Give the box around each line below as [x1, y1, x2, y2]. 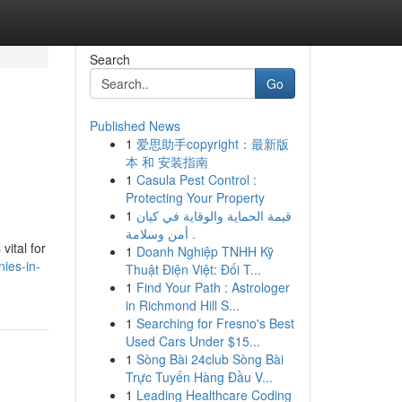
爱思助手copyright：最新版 [135, 135, 289, 153]
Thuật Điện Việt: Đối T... [125, 260, 261, 278]
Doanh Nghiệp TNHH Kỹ [135, 242, 274, 260]
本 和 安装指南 [125, 153, 208, 170]
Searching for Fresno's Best [135, 314, 294, 332]
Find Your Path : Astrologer [135, 278, 290, 296]
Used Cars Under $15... [125, 332, 260, 350]
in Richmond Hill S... [125, 296, 240, 314]
